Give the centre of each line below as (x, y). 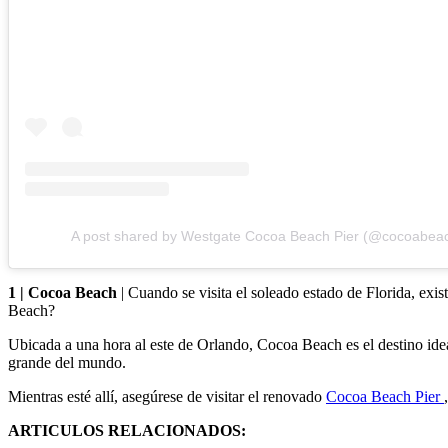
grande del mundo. (67, 363)
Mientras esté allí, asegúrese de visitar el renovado (167, 397)
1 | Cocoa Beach (64, 293)
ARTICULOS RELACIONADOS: (127, 431)
